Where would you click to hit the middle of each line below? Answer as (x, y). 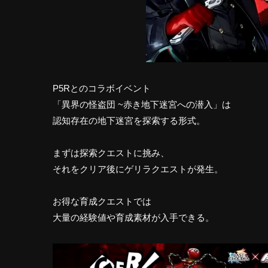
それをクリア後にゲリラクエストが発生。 (138, 169)
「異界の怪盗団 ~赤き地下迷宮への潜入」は (142, 104)
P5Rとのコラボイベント (102, 88)
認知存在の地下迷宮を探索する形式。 (129, 120)
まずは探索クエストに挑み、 (111, 153)
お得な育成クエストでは (102, 201)
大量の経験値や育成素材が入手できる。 (133, 217)
